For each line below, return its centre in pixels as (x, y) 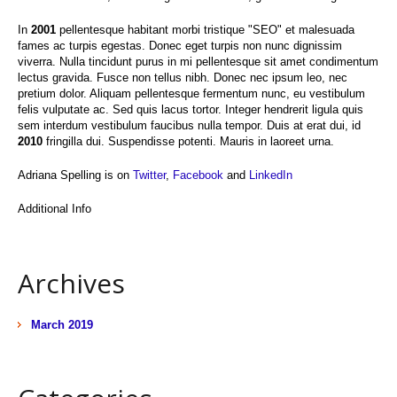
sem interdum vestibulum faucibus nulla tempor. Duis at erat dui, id (189, 125)
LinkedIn (271, 175)
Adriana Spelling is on (75, 175)
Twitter (149, 175)
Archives (71, 283)
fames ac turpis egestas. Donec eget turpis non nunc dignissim (180, 45)
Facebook (198, 175)
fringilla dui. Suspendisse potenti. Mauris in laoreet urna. (188, 141)
